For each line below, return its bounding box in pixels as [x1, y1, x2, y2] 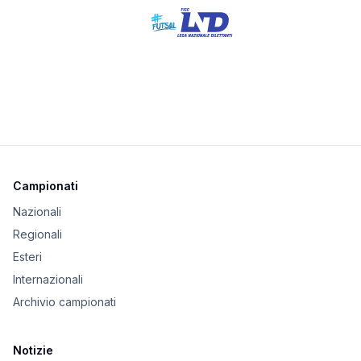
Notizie [13, 343, 53, 358]
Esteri [13, 250, 42, 264]
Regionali [13, 227, 62, 242]
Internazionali [13, 272, 83, 287]
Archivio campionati [13, 295, 116, 309]
